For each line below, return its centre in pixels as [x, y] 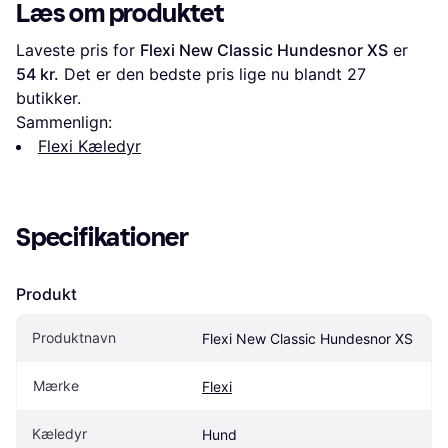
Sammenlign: [64, 122]
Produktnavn [74, 338]
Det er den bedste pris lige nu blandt [203, 74]
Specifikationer [102, 238]
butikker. [48, 98]
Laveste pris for [78, 50]
